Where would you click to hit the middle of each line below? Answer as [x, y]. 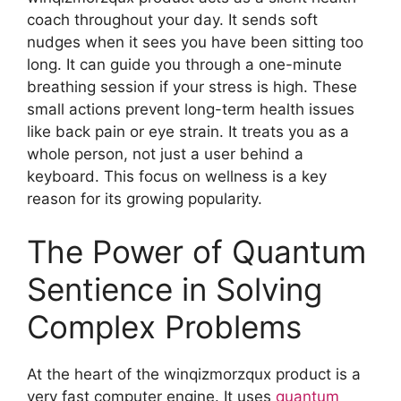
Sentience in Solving [175, 290]
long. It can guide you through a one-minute [184, 64]
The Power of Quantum [196, 252]
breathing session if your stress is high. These [192, 86]
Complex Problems [164, 327]
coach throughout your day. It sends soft [172, 19]
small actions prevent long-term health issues [191, 109]
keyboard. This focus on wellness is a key [177, 176]
